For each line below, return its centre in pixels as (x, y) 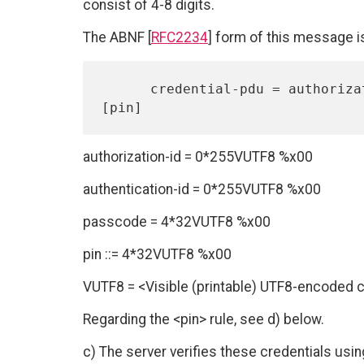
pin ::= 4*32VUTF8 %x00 (157, 255)
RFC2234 (180, 38)
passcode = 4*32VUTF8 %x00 (177, 222)
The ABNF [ (117, 38)
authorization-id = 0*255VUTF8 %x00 (198, 157)
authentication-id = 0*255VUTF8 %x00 (202, 190)
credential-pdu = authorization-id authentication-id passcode (126, 89)
